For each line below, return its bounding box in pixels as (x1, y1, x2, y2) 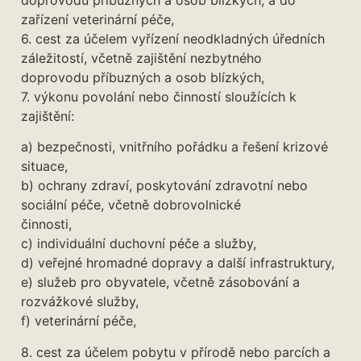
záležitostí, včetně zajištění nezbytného (21, 49, 262, 66)
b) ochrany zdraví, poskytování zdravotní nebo (21, 177, 308, 194)
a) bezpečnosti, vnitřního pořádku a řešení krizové (21, 139, 328, 156)
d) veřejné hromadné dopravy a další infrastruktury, (21, 255, 334, 272)
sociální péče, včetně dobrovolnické (21, 197, 241, 214)
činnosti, (21, 216, 72, 233)
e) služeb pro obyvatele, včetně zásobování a (21, 274, 300, 291)
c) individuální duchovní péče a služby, (21, 235, 256, 252)
